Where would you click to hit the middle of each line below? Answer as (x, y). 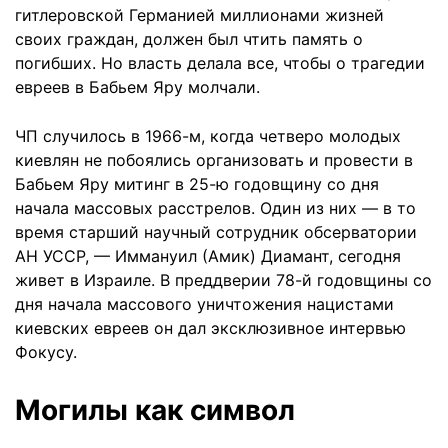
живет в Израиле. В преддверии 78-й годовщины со (223, 280)
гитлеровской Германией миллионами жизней (199, 15)
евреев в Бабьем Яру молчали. (137, 87)
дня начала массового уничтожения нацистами (204, 304)
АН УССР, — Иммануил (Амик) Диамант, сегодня (208, 256)
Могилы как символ (155, 410)
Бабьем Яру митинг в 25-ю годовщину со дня (197, 184)
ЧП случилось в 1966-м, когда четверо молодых (208, 136)
